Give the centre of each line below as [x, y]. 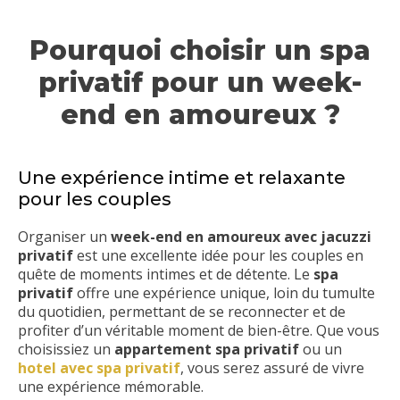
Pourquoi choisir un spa [200, 50]
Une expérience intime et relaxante [182, 177]
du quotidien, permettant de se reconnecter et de [182, 311]
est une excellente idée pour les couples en [218, 255]
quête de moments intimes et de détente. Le [166, 274]
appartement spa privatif [207, 349]
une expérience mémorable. [111, 386]
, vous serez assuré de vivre [272, 367]
